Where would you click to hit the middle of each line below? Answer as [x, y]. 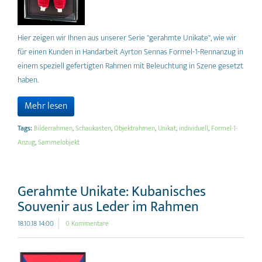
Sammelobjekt [59, 142]
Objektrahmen [135, 128]
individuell [194, 128]
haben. [28, 80]
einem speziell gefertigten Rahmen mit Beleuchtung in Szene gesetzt [130, 66]
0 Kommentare [87, 223]
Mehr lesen [46, 106]
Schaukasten [93, 128]
